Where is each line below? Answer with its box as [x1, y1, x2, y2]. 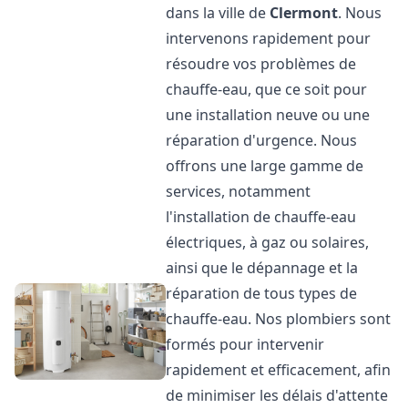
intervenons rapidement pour [166, 28, 372, 48]
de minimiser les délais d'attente [166, 385, 389, 405]
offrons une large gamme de [166, 156, 364, 176]
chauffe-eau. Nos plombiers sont [166, 309, 392, 329]
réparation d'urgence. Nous [166, 130, 358, 150]
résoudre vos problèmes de [166, 54, 357, 74]
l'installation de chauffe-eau [166, 207, 357, 227]
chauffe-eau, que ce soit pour [166, 79, 368, 99]
